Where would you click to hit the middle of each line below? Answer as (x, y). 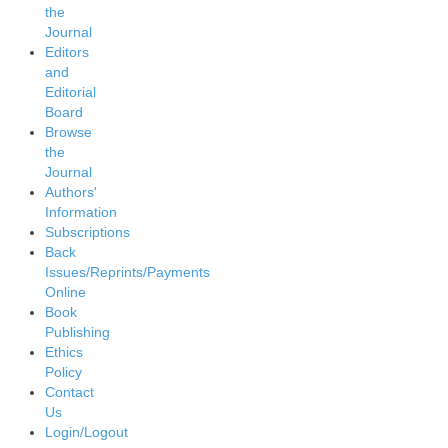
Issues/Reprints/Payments (127, 272)
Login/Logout (86, 432)
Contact (69, 392)
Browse (68, 132)
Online (65, 292)
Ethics (64, 352)
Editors (67, 52)
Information (81, 212)
